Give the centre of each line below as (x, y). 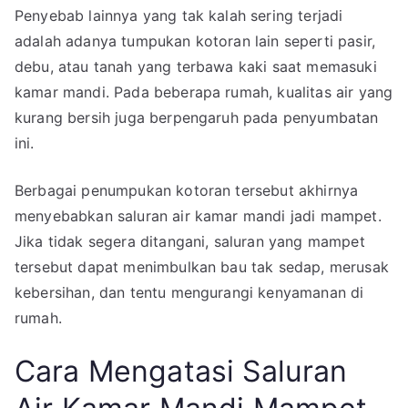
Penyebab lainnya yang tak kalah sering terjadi (179, 15)
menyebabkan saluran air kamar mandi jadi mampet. (198, 215)
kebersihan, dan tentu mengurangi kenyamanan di (189, 292)
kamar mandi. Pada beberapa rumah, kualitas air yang (204, 92)
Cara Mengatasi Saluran (181, 371)
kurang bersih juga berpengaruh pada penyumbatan (197, 117)
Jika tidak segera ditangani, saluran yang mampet (190, 241)
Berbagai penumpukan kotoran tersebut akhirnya (187, 190)
